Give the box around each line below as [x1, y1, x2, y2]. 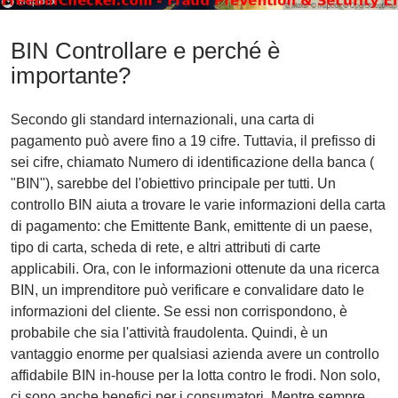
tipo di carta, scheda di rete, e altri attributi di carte [11, 239, 321, 255]
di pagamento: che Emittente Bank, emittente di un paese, [11, 218, 372, 234]
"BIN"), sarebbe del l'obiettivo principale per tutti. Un [11, 175, 336, 191]
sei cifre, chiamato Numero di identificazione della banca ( [11, 154, 374, 170]
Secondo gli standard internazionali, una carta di [11, 111, 314, 127]
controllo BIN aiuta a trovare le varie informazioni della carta [11, 196, 386, 212]
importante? [11, 62, 131, 88]
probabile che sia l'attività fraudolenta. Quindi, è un [11, 324, 328, 340]
